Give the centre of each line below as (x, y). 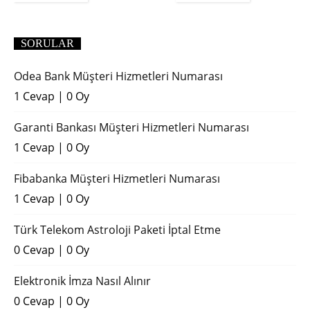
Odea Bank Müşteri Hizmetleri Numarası (118, 76)
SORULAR (47, 43)
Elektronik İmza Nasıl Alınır (82, 281)
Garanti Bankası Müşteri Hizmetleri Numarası (131, 127)
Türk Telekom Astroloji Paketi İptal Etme (117, 229)
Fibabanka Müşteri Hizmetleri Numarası (117, 178)
